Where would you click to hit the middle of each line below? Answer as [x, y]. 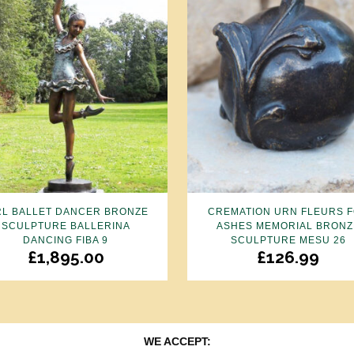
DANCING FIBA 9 [66, 241]
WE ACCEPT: [177, 342]
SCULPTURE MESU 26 [288, 241]
